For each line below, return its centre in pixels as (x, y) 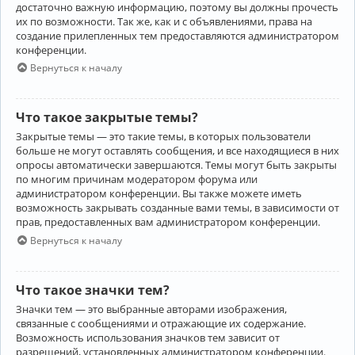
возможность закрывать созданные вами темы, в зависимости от (177, 208)
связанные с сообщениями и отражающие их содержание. (161, 323)
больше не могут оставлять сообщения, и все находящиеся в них (177, 151)
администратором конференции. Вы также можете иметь (159, 194)
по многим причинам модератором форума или (137, 179)
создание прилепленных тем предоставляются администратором (177, 35)
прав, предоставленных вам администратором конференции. (168, 222)
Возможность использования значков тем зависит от (148, 337)
